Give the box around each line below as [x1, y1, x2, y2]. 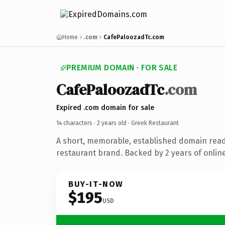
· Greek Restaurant [127, 119, 179, 127]
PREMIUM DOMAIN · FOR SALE [66, 63, 177, 72]
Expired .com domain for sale [56, 103, 154, 112]
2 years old [97, 119, 127, 127]
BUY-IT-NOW [68, 179, 124, 189]
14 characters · [56, 119, 97, 127]
